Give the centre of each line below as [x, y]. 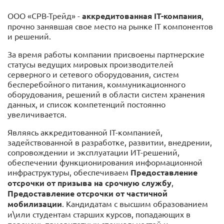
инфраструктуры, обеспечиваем [69, 172]
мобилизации [35, 204]
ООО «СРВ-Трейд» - [45, 15]
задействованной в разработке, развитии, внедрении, [110, 142]
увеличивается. [37, 114]
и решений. [29, 36]
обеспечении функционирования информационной [105, 162]
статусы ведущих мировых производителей [90, 64]
